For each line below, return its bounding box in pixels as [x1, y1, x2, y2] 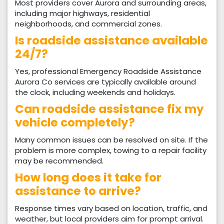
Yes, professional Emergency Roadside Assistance [15, 66, 201, 77]
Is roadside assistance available [15, 32, 208, 49]
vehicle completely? [15, 114, 135, 131]
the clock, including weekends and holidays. [15, 87, 175, 98]
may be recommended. [15, 155, 103, 166]
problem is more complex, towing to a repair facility [15, 145, 206, 156]
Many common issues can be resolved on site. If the [15, 134, 208, 145]
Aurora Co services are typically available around [15, 76, 196, 87]
